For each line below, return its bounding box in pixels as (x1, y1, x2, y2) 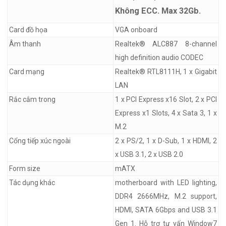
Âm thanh (9, 39, 41, 48)
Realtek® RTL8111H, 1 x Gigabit (115, 67, 217, 76)
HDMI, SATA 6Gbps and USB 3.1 (115, 205, 217, 214)
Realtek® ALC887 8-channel (115, 39, 217, 48)
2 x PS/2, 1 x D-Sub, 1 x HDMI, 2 (115, 136, 217, 145)
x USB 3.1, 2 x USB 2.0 (115, 150, 183, 158)
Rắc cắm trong (9, 95, 55, 103)
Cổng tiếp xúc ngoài (9, 136, 71, 145)
